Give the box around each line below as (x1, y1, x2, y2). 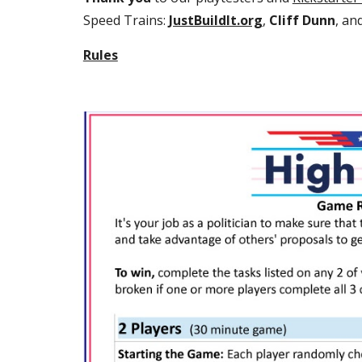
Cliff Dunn (268, 11, 335, 29)
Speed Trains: (82, 11, 169, 29)
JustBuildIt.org (168, 11, 263, 29)
